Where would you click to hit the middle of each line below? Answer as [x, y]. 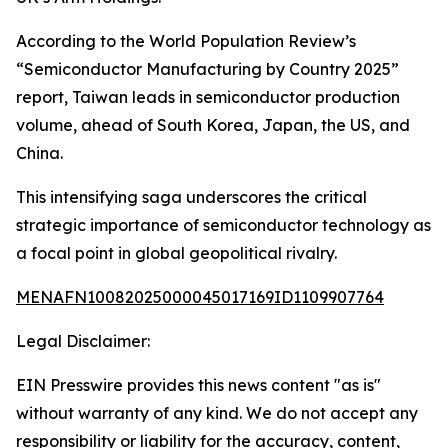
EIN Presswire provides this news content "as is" [198, 385]
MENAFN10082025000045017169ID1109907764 [200, 297]
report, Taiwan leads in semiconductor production [208, 97]
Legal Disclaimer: [83, 341]
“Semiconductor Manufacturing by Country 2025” [207, 69]
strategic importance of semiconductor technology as [223, 225]
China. [39, 153]
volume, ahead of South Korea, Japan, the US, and [213, 125]
